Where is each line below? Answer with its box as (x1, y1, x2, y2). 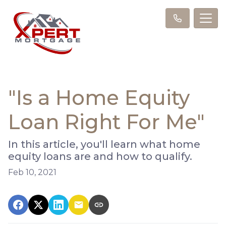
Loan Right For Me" (8, 109, 205, 134)
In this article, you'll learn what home (8, 138, 200, 150)
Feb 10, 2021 (8, 167, 56, 177)
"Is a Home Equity (8, 85, 190, 110)
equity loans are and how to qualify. (8, 150, 192, 162)
